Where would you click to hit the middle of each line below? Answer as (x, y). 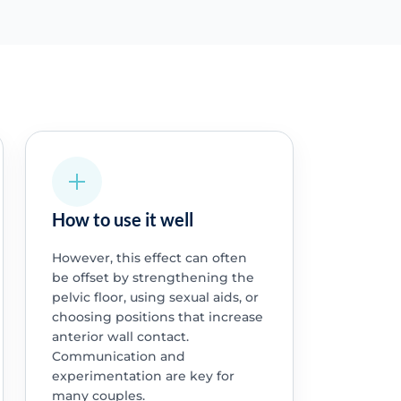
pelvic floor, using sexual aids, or (155, 298)
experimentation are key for (143, 376)
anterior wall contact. (120, 337)
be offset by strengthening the (153, 278)
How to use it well (122, 220)
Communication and (118, 357)
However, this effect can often (149, 258)
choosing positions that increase (157, 317)
